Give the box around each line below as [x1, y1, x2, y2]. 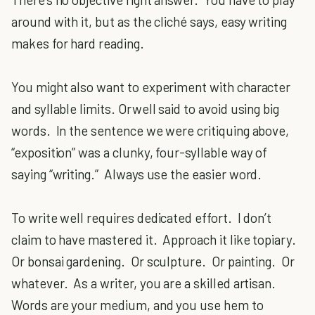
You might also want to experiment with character [11, 79, 291, 95]
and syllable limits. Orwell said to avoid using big [11, 101, 280, 117]
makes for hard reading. [11, 35, 144, 51]
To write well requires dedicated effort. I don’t [11, 210, 272, 226]
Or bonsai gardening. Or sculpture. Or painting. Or [11, 253, 295, 269]
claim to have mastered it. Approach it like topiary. [11, 231, 299, 247]
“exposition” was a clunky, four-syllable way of [11, 144, 268, 160]
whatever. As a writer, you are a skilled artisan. [11, 275, 279, 291]
